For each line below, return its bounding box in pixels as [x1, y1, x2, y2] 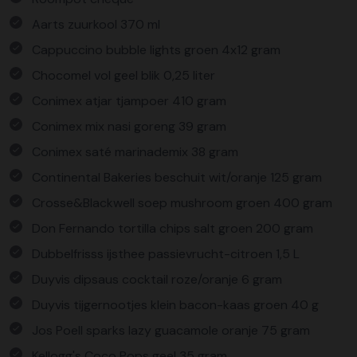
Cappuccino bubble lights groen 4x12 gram [32, 41, 280, 58]
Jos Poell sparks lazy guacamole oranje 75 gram [32, 322, 310, 339]
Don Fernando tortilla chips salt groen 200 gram [32, 220, 313, 237]
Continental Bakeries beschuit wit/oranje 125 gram [32, 169, 322, 186]
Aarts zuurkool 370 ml [32, 16, 160, 33]
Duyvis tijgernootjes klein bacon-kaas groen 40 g [32, 296, 319, 313]
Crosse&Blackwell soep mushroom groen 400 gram [32, 194, 332, 211]
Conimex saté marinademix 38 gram [32, 143, 238, 160]
